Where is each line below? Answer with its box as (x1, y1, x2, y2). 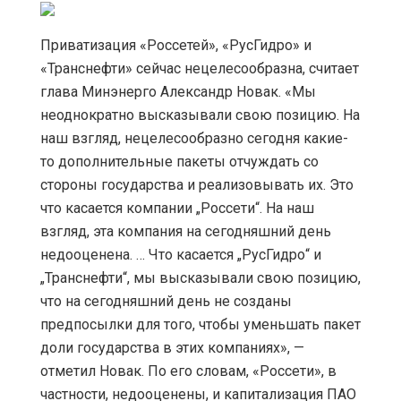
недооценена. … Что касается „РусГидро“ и (40, 246, 321, 264)
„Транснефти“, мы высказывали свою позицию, (40, 269, 361, 287)
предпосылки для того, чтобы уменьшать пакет (40, 316, 361, 334)
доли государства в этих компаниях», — (40, 339, 304, 357)
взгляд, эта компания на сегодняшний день (40, 223, 331, 241)
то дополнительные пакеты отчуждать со (40, 153, 319, 171)
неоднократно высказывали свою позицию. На (40, 107, 360, 124)
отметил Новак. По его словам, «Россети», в (40, 363, 337, 380)
